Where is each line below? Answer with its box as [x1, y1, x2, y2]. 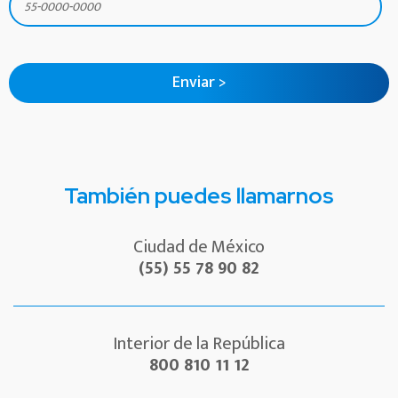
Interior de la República [113, 329, 285, 360]
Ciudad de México [133, 232, 265, 263]
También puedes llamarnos [64, 181, 334, 211]
